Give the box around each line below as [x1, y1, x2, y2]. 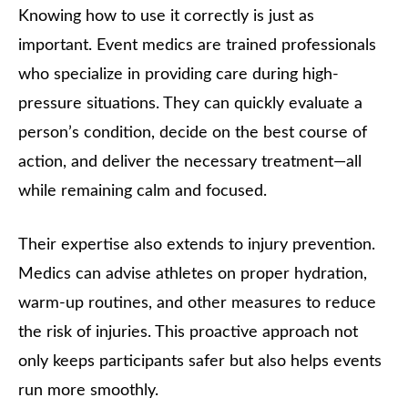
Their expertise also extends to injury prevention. [18, 237, 375, 254]
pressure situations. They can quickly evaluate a [18, 96, 362, 113]
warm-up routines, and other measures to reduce [18, 295, 376, 312]
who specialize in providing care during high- [18, 66, 339, 84]
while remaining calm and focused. [18, 183, 267, 200]
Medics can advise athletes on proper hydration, [18, 266, 367, 283]
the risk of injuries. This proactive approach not [18, 324, 358, 342]
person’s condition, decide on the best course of [18, 125, 367, 142]
